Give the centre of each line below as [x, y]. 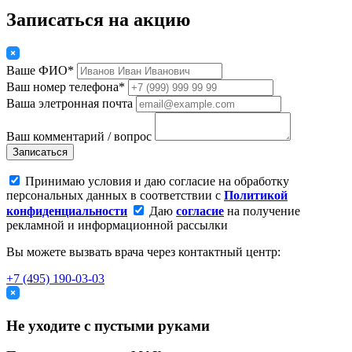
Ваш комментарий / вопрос [79, 136]
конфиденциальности [67, 211]
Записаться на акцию [98, 20]
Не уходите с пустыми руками [108, 325]
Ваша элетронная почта [70, 103]
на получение [262, 211]
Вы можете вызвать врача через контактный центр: [143, 251]
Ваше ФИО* [40, 70]
